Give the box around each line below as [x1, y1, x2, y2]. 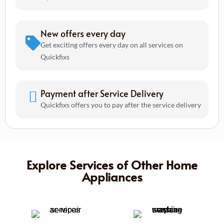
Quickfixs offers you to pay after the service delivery [40, 100, 201, 109]
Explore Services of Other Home [26, 156, 197, 173]
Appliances [81, 168, 142, 185]
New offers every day [40, 26, 125, 39]
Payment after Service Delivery [40, 86, 163, 99]
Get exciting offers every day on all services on [40, 40, 183, 49]
